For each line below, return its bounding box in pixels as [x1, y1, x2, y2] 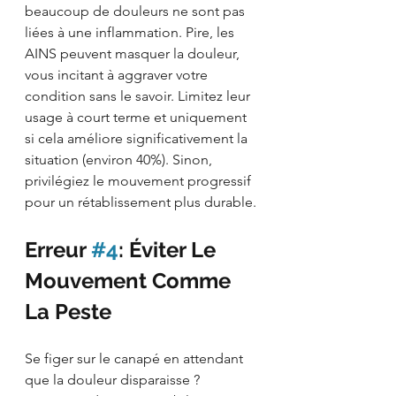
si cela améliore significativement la [25, 129, 251, 147]
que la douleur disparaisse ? [25, 370, 203, 388]
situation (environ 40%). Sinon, [25, 150, 216, 168]
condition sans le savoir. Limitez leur [25, 87, 254, 104]
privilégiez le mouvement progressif [25, 171, 255, 189]
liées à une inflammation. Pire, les [25, 23, 238, 41]
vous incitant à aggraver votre [25, 65, 211, 83]
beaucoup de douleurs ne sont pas [25, 2, 248, 19]
